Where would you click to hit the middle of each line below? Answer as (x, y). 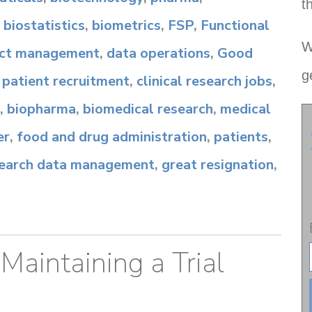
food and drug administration (112, 137)
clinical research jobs (204, 81)
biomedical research (148, 109)
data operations (158, 53)
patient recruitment (66, 81)
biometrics (126, 25)
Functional (235, 25)
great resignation (218, 165)
